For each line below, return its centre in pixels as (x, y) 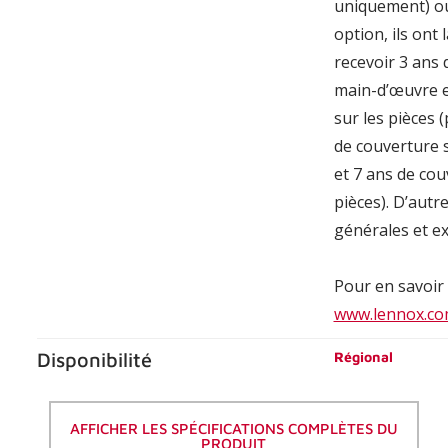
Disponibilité (94, 360)
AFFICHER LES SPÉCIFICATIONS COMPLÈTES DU (233, 429)
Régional (363, 357)
